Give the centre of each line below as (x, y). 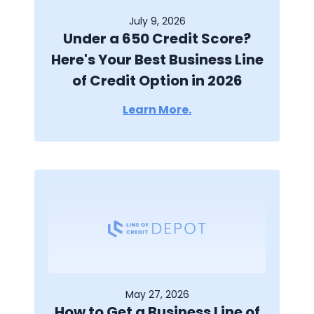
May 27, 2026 (157, 295)
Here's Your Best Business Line (157, 60)
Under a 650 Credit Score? (157, 39)
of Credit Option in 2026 (157, 81)
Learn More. (157, 110)
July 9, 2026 (157, 21)
